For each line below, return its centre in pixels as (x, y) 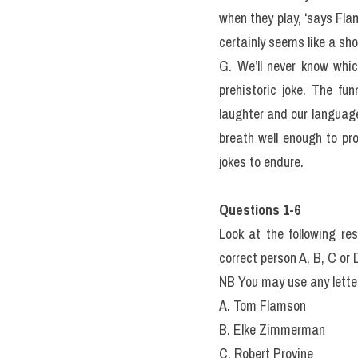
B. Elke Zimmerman (272, 330)
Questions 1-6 (260, 210)
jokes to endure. (261, 162)
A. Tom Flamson (263, 306)
